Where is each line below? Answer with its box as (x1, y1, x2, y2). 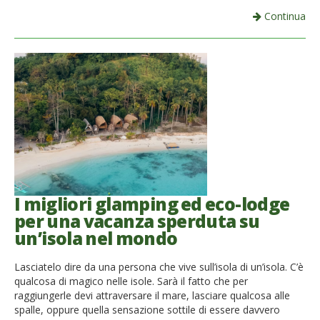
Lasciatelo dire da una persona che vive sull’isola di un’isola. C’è (14, 260, 304, 274)
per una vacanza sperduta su (14, 209, 260, 233)
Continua (261, 9, 306, 23)
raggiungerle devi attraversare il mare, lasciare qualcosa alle (14, 289, 290, 302)
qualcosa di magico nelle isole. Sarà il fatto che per (14, 274, 248, 288)
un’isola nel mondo (14, 226, 178, 250)
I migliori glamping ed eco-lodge (14, 191, 290, 216)
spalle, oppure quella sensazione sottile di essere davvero (14, 303, 280, 316)
